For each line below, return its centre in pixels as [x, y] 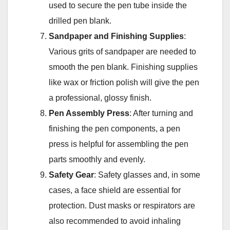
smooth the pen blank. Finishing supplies [123, 67]
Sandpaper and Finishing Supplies [116, 36]
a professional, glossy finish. [100, 98]
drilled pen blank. [80, 21]
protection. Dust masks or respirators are [122, 205]
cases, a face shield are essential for [115, 190]
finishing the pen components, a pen [114, 128]
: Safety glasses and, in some [147, 175]
